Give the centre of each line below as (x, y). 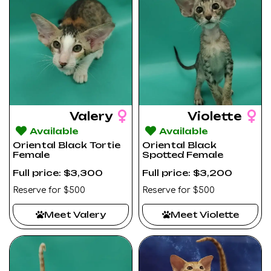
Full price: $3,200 (187, 172)
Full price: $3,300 (58, 172)
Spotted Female (183, 154)
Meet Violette (204, 214)
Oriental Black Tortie (67, 145)
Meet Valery (75, 214)
